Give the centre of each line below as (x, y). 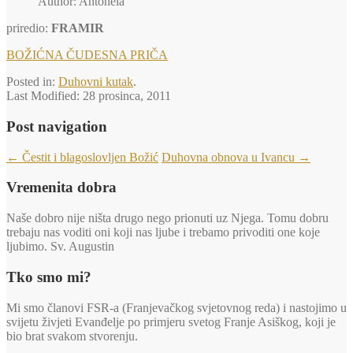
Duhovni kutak (96, 82)
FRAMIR (78, 28)
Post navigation (57, 127)
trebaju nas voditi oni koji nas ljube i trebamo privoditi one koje (163, 232)
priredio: (29, 28)
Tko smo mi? (49, 277)
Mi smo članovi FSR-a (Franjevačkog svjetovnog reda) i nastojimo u (176, 307)
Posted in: (32, 82)
